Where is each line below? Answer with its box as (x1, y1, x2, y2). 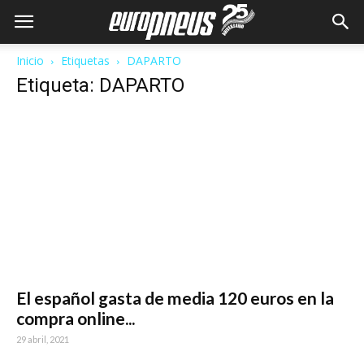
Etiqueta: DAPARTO (16, 74, 184, 97)
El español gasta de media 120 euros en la (16, 288, 334, 309)
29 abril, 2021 (16, 334, 69, 345)
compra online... (16, 308, 135, 329)
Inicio (16, 53, 44, 68)
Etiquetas (61, 53, 110, 68)
